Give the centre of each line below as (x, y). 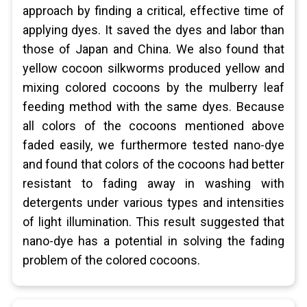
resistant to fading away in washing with (153, 183)
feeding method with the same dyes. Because (153, 107)
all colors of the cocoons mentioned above (153, 126)
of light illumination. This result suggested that (153, 222)
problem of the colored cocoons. (111, 260)
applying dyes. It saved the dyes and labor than (153, 30)
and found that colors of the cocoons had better (153, 164)
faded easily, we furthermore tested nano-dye (153, 145)
